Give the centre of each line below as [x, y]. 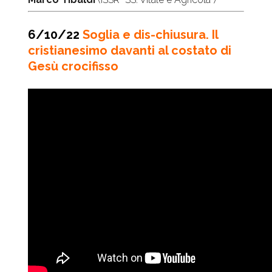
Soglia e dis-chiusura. [148, 35]
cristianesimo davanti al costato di [130, 51]
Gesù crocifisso [73, 66]
